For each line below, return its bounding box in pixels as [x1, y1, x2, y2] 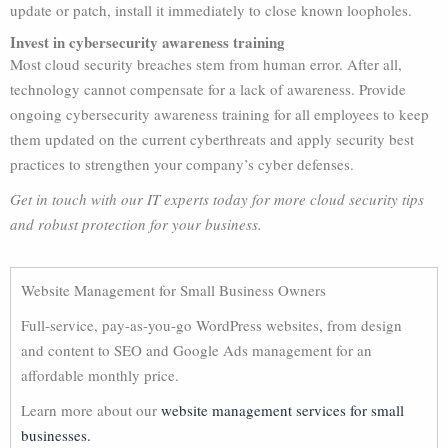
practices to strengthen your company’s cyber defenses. [10, 154, 354, 174]
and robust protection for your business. [10, 214, 262, 234]
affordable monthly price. [21, 365, 179, 385]
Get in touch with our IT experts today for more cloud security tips [10, 189, 424, 209]
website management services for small [161, 400, 404, 420]
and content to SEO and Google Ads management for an [21, 340, 372, 360]
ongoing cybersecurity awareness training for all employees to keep [10, 104, 429, 124]
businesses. [21, 425, 91, 445]
